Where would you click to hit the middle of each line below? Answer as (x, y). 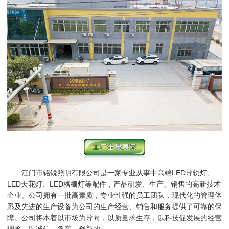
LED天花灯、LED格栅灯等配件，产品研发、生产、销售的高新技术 (114, 184)
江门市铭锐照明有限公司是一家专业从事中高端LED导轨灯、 (111, 173)
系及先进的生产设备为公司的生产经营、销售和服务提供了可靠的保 (114, 207)
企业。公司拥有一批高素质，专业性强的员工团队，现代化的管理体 (114, 195)
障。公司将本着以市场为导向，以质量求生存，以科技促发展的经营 (114, 218)
